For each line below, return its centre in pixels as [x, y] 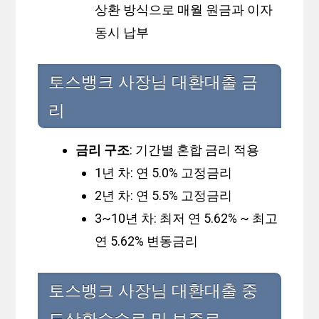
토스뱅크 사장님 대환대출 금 [153, 82]
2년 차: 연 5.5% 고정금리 [164, 196]
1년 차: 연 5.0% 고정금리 [164, 173]
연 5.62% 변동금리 [147, 241]
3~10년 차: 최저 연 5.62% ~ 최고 [187, 219]
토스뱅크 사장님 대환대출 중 [153, 291]
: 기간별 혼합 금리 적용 [195, 150]
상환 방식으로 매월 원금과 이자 [184, 10]
